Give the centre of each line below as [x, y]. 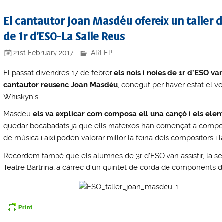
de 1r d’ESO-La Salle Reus [64, 37]
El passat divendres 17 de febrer [59, 73]
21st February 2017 [44, 52]
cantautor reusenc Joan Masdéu [61, 84]
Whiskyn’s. [22, 96]
